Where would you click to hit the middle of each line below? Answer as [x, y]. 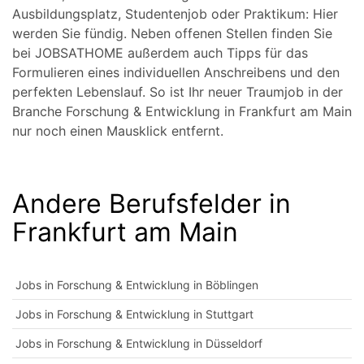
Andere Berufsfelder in [152, 204]
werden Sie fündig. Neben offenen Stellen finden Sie [172, 33]
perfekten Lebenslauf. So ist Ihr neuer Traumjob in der [178, 92]
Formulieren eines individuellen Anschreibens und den [176, 72]
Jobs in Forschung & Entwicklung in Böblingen [137, 285]
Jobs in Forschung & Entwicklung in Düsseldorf [139, 343]
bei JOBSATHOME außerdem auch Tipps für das [160, 53]
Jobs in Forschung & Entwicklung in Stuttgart [134, 314]
